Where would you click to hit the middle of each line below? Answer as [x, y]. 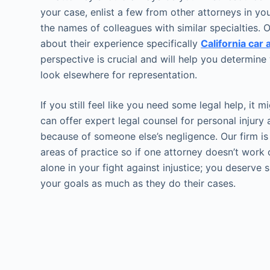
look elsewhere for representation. [119, 74]
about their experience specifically [121, 43]
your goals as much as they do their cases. [138, 183]
